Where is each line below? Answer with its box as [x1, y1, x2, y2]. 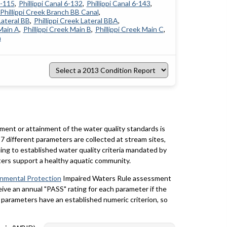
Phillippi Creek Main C [95, 24, 164, 33]
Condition [49, 87, 83, 96]
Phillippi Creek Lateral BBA [33, 16, 118, 25]
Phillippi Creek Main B [23, 24, 91, 33]
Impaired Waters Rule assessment [61, 173, 171, 182]
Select [49, 61, 70, 70]
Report [49, 96, 72, 105]
